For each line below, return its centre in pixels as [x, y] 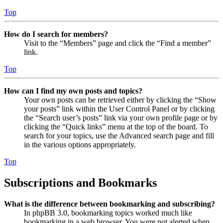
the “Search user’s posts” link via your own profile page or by [121, 117]
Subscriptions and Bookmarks [80, 182]
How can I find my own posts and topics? [73, 91]
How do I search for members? [56, 34]
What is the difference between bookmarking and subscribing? [110, 204]
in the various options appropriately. [80, 144]
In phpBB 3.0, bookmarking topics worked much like [108, 213]
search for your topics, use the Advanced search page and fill [119, 135]
